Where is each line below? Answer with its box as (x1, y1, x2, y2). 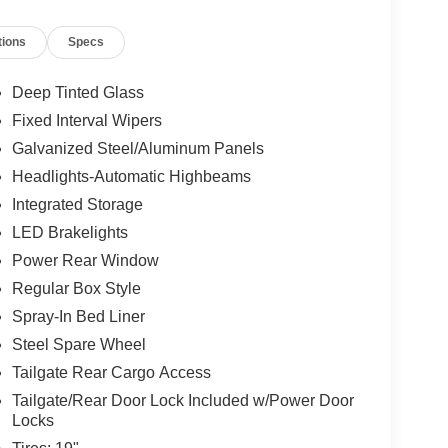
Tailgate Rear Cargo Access (11, 363, 211, 381)
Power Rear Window (11, 251, 159, 269)
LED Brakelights (11, 223, 128, 241)
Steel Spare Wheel (11, 335, 146, 353)
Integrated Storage (11, 195, 143, 213)
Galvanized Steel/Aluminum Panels (11, 139, 264, 157)
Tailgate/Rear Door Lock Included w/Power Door (11, 391, 354, 409)
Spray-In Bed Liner (11, 307, 145, 325)
